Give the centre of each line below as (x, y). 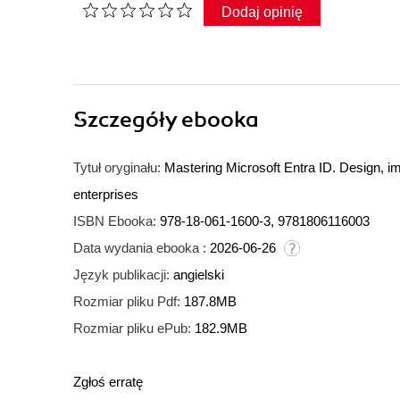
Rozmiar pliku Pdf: (127, 302)
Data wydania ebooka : (140, 248)
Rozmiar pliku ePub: (132, 329)
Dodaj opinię (262, 12)
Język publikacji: (121, 275)
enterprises (106, 195)
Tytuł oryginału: (117, 168)
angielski (199, 275)
